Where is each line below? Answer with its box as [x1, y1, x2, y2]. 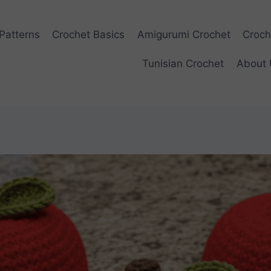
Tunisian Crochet [142, 57, 224, 70]
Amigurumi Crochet [137, 28, 230, 41]
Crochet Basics [52, 28, 125, 41]
